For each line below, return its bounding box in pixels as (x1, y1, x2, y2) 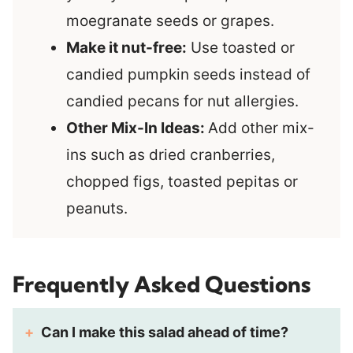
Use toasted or (187, 39, 295, 58)
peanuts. (66, 199, 128, 218)
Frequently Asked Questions (13, 270, 310, 299)
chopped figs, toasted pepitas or (66, 173, 298, 191)
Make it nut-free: (66, 39, 187, 58)
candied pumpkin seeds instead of (66, 65, 310, 84)
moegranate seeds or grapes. (66, 12, 274, 31)
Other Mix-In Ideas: (66, 119, 208, 138)
